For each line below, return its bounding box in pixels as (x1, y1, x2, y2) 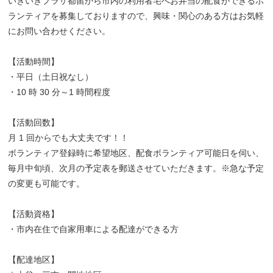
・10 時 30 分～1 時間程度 (8, 87, 110, 97)
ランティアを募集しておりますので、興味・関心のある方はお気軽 (8, 11, 264, 21)
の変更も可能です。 (8, 179, 85, 188)
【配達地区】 (8, 255, 59, 264)
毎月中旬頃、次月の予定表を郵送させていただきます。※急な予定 (8, 163, 264, 173)
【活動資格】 (8, 209, 59, 219)
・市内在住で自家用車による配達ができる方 (8, 224, 179, 234)
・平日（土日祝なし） (8, 72, 93, 82)
